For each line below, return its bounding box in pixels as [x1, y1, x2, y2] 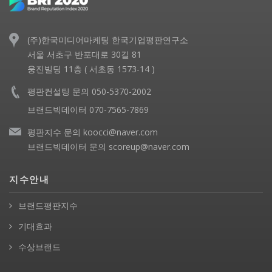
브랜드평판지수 [18, 200, 78, 212]
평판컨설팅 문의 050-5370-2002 [27, 86, 151, 98]
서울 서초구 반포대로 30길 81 [27, 49, 141, 61]
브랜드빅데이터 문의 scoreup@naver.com [27, 141, 189, 153]
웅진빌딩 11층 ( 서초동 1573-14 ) [27, 63, 155, 75]
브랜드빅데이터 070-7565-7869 [27, 104, 149, 116]
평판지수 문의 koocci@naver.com [27, 126, 158, 138]
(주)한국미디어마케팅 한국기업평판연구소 [27, 34, 188, 46]
